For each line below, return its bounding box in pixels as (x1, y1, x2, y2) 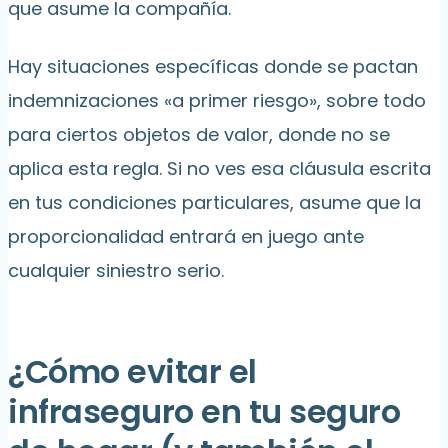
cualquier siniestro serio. (8, 258, 224, 284)
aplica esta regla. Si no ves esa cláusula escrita (8, 156, 431, 182)
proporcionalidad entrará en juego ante (8, 224, 364, 250)
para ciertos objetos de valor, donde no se (8, 122, 390, 148)
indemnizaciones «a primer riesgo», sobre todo (8, 88, 426, 114)
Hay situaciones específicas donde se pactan (8, 54, 418, 80)
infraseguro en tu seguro (8, 389, 400, 435)
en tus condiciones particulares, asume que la (8, 190, 421, 216)
